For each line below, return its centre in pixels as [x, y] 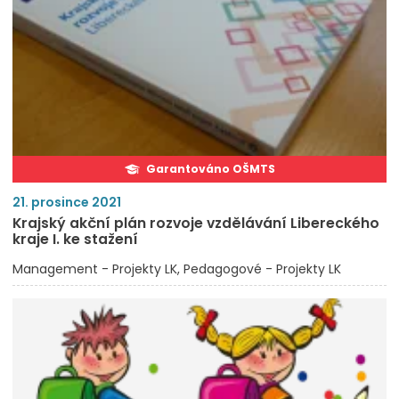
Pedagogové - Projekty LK [262, 269]
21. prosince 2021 [67, 203]
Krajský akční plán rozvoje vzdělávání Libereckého [196, 224]
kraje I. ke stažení [75, 240]
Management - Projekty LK [95, 269]
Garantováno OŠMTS [210, 169]
